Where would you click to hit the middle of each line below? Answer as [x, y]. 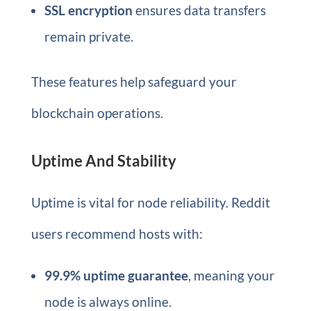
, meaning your [231, 275]
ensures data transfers [199, 10]
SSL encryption [88, 10]
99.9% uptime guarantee [116, 275]
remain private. [89, 36]
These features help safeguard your [134, 81]
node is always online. [108, 301]
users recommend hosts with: [117, 233]
